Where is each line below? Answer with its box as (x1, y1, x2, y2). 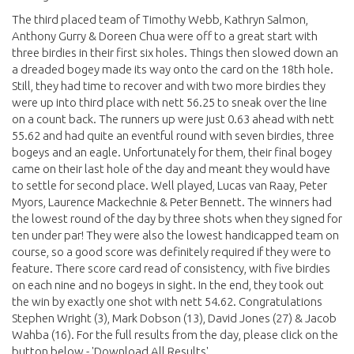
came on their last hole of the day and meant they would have (12, 162, 330, 175)
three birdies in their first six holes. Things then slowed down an (12, 46, 338, 59)
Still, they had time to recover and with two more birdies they (12, 79, 326, 92)
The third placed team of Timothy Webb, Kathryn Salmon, (12, 13, 308, 26)
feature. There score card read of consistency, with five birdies (12, 262, 330, 275)
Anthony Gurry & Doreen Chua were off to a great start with (12, 29, 318, 43)
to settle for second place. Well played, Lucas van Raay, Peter (12, 179, 327, 192)
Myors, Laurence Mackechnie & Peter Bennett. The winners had (12, 195, 332, 209)
